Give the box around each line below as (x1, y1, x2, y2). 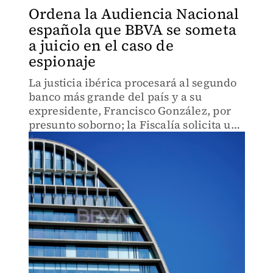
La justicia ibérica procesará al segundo (28, 75, 237, 90)
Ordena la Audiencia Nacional (28, 4, 239, 24)
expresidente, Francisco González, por (28, 103, 231, 118)
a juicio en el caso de (28, 35, 174, 55)
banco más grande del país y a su (28, 89, 202, 104)
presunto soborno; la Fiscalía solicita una (28, 117, 244, 132)
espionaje (28, 51, 96, 71)
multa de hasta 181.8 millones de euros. (28, 131, 237, 146)
